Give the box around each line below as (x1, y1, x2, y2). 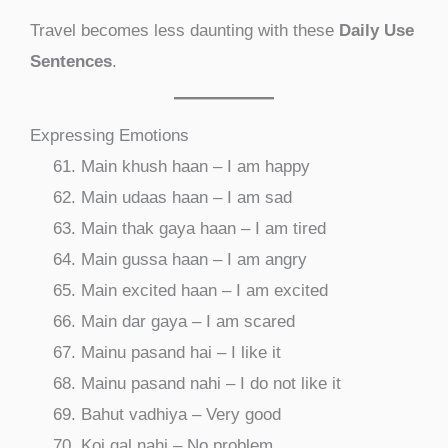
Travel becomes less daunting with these (30, 20, 339, 40)
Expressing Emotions (30, 125, 189, 145)
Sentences (30, 51, 112, 71)
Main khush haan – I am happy (81, 156, 310, 176)
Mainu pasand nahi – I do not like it (81, 373, 341, 393)
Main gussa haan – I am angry (81, 249, 307, 269)
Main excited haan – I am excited (81, 280, 328, 300)
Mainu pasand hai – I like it (81, 342, 281, 362)
